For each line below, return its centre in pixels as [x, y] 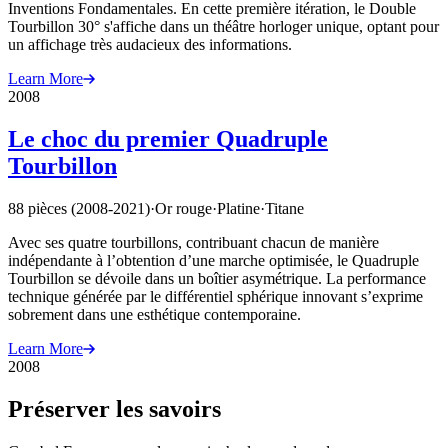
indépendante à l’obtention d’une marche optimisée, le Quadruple [213, 261]
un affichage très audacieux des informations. [150, 45]
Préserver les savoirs [114, 409]
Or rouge [183, 209]
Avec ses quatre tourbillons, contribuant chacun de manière [193, 243]
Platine [238, 209]
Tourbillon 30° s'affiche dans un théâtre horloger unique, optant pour [223, 27]
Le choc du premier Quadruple [168, 139]
